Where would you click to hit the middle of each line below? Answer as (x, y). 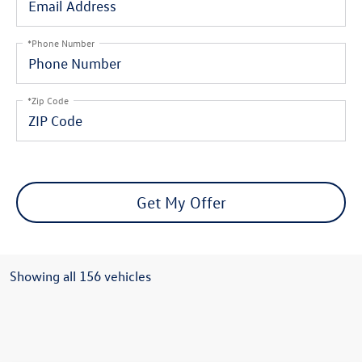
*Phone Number (61, 42)
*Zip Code (48, 99)
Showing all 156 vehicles (80, 276)
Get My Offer (181, 202)
